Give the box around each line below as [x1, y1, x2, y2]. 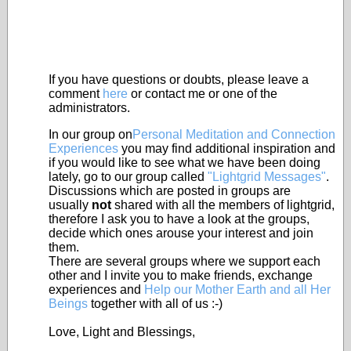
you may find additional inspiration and [118, 142, 335, 155]
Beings [49, 297, 88, 310]
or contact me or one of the [128, 87, 277, 100]
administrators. [49, 101, 130, 114]
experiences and [49, 283, 144, 296]
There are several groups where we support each [49, 255, 320, 268]
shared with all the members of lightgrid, [114, 198, 335, 212]
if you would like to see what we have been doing [49, 156, 320, 169]
